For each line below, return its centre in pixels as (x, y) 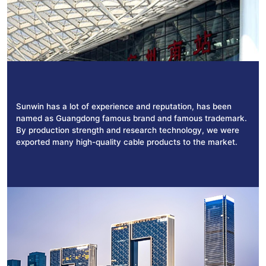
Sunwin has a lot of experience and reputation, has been (124, 106)
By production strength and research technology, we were (128, 130)
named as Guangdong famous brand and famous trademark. (132, 118)
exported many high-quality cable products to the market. (127, 142)
